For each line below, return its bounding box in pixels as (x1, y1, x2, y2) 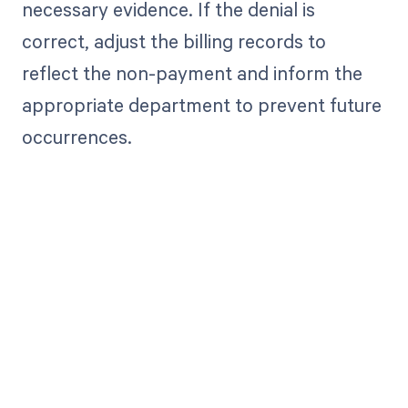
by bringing (116, 371, 292, 406)
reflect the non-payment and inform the (21, 59, 362, 86)
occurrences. (21, 123, 132, 149)
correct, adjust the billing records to (21, 27, 326, 54)
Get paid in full (91, 330, 317, 365)
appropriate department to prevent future (21, 91, 382, 117)
